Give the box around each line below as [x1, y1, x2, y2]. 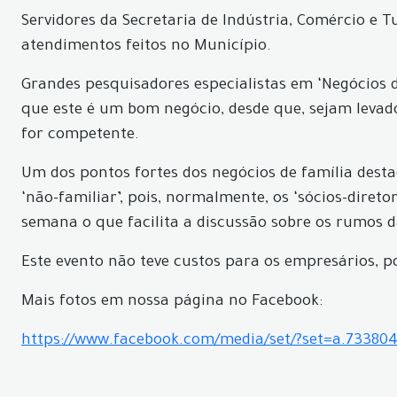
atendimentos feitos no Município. [21, 39, 271, 56]
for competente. [21, 128, 139, 144]
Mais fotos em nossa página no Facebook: [21, 294, 323, 311]
